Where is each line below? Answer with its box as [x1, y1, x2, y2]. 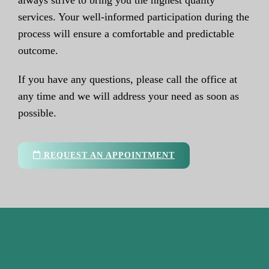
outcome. [18, 44, 58, 57]
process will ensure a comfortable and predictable [18, 28, 234, 40]
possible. [18, 107, 56, 119]
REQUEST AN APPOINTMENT [41, 151, 175, 160]
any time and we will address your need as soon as [18, 90, 239, 103]
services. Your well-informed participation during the [18, 11, 249, 23]
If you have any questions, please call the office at [18, 73, 237, 86]
